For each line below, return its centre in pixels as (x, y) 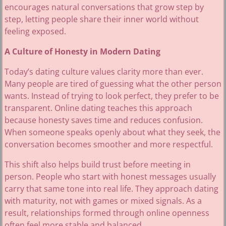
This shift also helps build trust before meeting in (97, 165)
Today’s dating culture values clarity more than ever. (104, 72)
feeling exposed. (35, 32)
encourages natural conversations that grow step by (104, 7)
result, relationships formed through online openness (107, 213)
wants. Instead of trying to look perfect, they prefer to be (111, 96)
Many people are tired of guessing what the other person (113, 84)
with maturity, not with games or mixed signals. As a (103, 201)
